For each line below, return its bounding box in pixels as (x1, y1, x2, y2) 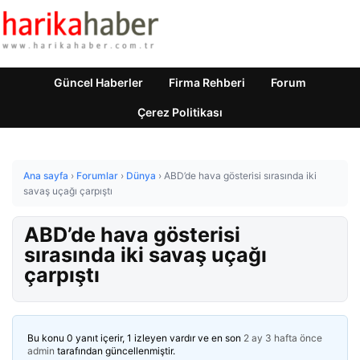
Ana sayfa (23, 170, 68, 182)
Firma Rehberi (169, 76, 245, 89)
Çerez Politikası (137, 105, 223, 119)
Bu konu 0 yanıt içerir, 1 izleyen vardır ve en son (27, 332, 243, 344)
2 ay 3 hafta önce (243, 332, 322, 344)
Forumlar (76, 170, 118, 182)
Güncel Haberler (54, 76, 143, 89)
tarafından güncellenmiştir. (55, 345, 175, 357)
